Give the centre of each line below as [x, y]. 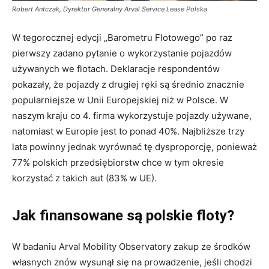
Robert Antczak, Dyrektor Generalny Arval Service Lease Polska [110, 9]
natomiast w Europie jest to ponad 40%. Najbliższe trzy [128, 131]
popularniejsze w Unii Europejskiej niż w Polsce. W [120, 100]
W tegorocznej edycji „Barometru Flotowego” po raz [122, 37]
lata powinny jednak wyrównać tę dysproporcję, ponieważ [134, 147]
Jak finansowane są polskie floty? [123, 215]
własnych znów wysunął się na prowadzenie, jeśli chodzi [132, 262]
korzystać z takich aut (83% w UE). [84, 178]
